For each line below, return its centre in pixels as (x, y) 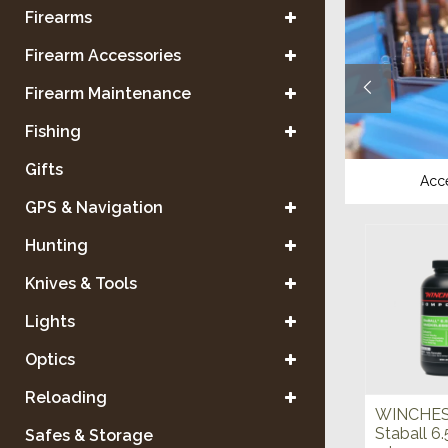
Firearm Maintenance (108, 93)
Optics (50, 359)
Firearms (58, 17)
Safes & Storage (89, 435)
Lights (50, 321)
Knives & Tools (81, 283)
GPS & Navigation (94, 207)
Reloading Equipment (210, 180)
